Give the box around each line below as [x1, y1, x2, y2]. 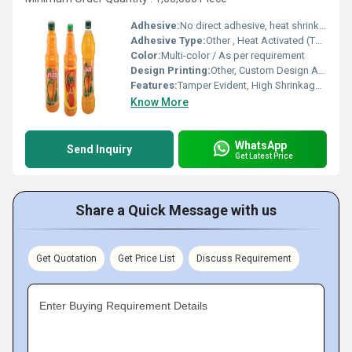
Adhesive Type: [130, 35, 206, 46]
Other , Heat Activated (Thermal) [206, 35, 315, 46]
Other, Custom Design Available [211, 64, 318, 76]
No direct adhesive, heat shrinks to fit [180, 20, 319, 31]
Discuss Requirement [196, 253, 291, 264]
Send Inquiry [67, 143, 132, 156]
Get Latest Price [235, 151, 293, 160]
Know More [130, 96, 189, 108]
